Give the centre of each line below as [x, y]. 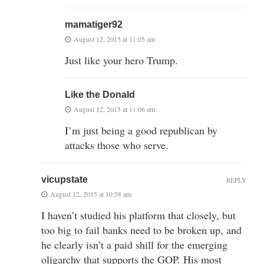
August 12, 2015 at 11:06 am [114, 109]
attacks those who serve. [117, 145]
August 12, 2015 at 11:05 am [114, 39]
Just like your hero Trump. [121, 60]
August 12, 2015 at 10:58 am [91, 194]
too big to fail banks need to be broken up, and [141, 230]
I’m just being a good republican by [141, 130]
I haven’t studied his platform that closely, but [138, 215]
